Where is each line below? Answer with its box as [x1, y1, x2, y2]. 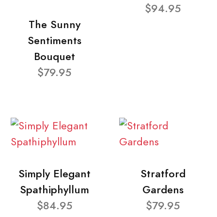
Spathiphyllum [19, 182, 89, 197]
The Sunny [28, 16, 80, 32]
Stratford [140, 166, 186, 181]
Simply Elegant [18, 166, 91, 181]
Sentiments [27, 32, 81, 48]
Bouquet [33, 48, 75, 64]
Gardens [142, 182, 184, 197]
